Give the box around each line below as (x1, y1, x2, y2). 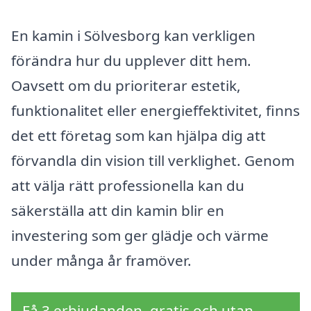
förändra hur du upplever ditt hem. (11, 50, 251, 70)
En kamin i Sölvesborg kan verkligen (11, 25, 255, 45)
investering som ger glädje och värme (11, 225, 269, 245)
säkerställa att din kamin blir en (11, 200, 224, 220)
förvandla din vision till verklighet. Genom (11, 150, 294, 170)
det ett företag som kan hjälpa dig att (11, 125, 266, 145)
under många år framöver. (11, 250, 192, 270)
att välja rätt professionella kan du (11, 175, 244, 195)
